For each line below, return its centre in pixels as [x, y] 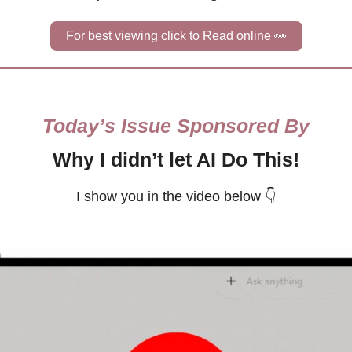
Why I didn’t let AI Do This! [176, 160]
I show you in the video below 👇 [176, 197]
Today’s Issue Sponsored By [176, 126]
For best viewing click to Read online [170, 36]
